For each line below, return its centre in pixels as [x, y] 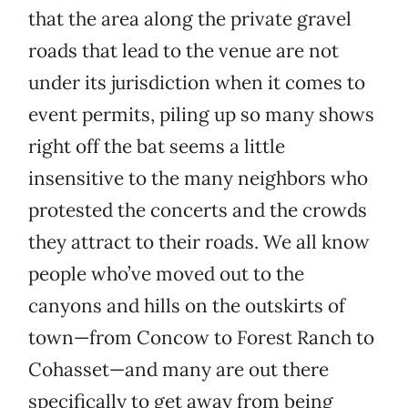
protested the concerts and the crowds [198, 210]
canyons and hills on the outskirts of [187, 306]
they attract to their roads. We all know [199, 242]
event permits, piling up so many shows [201, 115]
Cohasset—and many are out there [178, 370]
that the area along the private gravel [190, 19]
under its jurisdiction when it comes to [197, 83]
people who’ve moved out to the [166, 274]
